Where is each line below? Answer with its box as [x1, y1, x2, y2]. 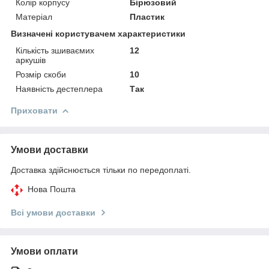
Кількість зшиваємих [16, 45, 94, 55]
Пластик [130, 11, 165, 22]
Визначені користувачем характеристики [11, 28, 186, 38]
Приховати [11, 105, 58, 115]
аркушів [16, 55, 46, 65]
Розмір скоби [16, 69, 66, 79]
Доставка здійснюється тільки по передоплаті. [11, 165, 191, 175]
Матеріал [16, 11, 52, 22]
